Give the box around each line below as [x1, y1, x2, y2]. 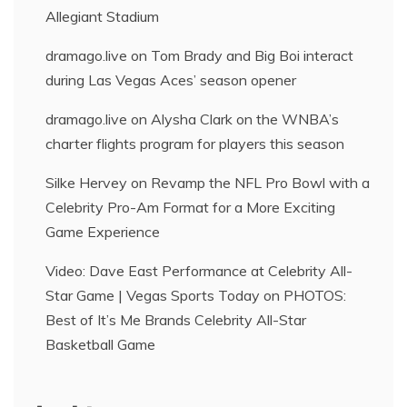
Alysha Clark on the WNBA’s [151, 110, 339, 129]
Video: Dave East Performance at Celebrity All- [45, 262, 352, 281]
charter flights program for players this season [45, 134, 344, 154]
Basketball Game [45, 335, 155, 354]
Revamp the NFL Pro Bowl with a [151, 174, 370, 193]
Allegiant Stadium [45, 7, 159, 26]
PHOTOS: [283, 286, 346, 305]
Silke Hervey [45, 174, 127, 193]
